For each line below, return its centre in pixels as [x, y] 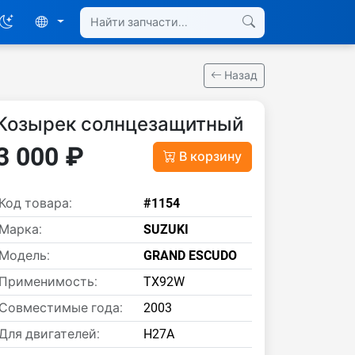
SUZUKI [166, 229]
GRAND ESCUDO [190, 256]
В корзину [210, 157]
